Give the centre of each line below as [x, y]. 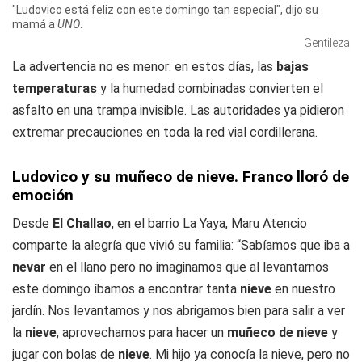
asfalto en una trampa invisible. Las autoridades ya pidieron [178, 110]
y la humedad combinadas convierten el [210, 88]
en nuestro [305, 289]
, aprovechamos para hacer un [140, 333]
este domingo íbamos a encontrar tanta [124, 289]
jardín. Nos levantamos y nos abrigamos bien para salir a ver [179, 311]
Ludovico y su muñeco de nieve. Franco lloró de [181, 177]
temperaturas [55, 88]
